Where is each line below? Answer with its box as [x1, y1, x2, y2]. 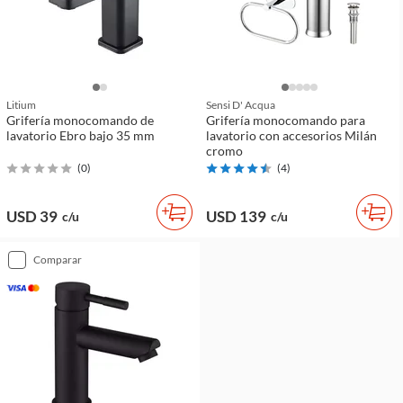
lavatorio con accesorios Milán [206, 127, 377, 143]
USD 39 [6, 207, 58, 227]
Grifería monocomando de [6, 112, 154, 128]
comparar [40, 253, 82, 267]
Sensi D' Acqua [206, 97, 275, 112]
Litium [6, 97, 36, 112]
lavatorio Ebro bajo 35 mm [6, 127, 155, 143]
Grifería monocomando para [206, 112, 365, 128]
